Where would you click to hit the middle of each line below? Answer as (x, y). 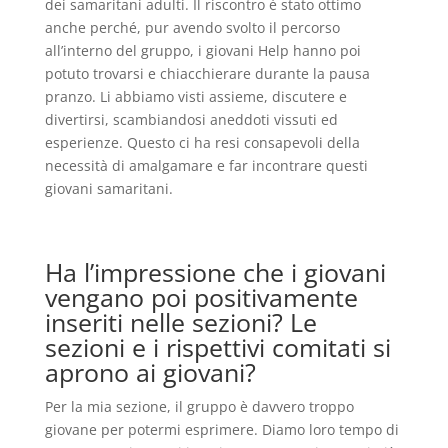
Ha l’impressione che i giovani (215, 272)
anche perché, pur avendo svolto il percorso (192, 27)
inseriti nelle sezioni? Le (180, 322)
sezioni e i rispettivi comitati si (217, 347)
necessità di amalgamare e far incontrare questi (206, 165)
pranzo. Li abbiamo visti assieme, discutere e (195, 96)
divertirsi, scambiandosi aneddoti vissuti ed (191, 119)
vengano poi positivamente (201, 297)
